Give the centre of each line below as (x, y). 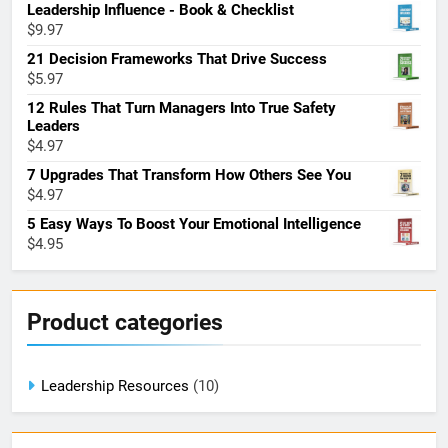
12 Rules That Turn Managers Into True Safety (181, 107)
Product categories (125, 321)
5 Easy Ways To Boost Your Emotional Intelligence (194, 223)
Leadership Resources (115, 385)
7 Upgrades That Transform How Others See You (189, 174)
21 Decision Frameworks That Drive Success (177, 58)
